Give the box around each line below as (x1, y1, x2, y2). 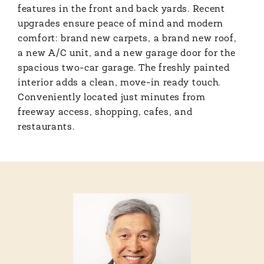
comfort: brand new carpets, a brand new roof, (18, 34, 237, 44)
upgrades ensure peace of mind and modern (18, 19, 224, 29)
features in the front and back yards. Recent (18, 5, 225, 14)
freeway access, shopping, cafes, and (18, 108, 193, 117)
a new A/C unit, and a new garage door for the (18, 49, 236, 58)
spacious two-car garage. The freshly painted (18, 64, 230, 73)
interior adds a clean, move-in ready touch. (18, 78, 221, 88)
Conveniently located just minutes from (18, 93, 206, 103)
